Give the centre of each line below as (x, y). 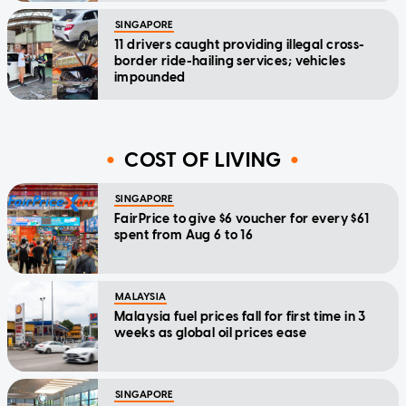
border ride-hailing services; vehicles (230, 62)
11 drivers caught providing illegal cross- (240, 45)
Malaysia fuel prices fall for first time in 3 (240, 317)
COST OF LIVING (203, 159)
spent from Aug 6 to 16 (184, 236)
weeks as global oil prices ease (211, 333)
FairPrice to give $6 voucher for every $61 (242, 219)
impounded (150, 78)
